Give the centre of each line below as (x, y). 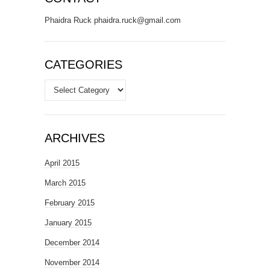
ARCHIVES (75, 138)
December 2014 (72, 243)
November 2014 (72, 262)
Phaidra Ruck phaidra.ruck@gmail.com (113, 20)
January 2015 (68, 223)
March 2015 (65, 183)
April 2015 (62, 163)
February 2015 (70, 203)
